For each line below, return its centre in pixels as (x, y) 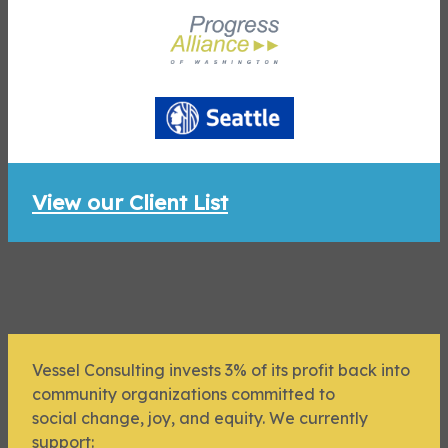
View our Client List (130, 201)
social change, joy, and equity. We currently (200, 417)
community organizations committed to (183, 393)
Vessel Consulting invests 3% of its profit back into (221, 369)
